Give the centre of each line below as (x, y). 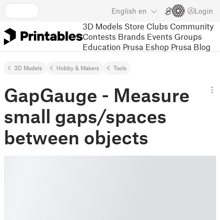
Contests (99, 36)
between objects (76, 137)
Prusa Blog (191, 46)
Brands (131, 36)
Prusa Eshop (146, 46)
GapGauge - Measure (97, 95)
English (124, 11)
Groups (188, 36)
